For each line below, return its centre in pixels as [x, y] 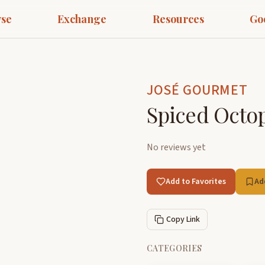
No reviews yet [176, 147]
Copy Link [183, 219]
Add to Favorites [196, 182]
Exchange [82, 19]
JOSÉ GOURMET [197, 90]
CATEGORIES [174, 248]
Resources [178, 19]
